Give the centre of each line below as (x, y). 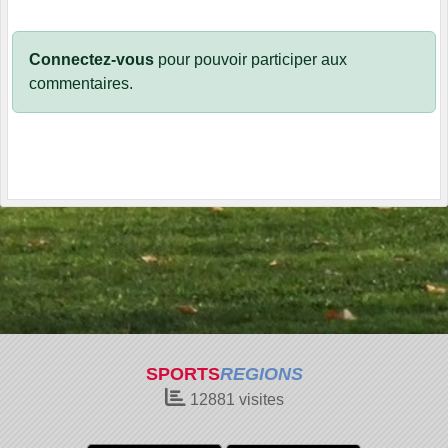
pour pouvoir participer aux (250, 60)
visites (259, 399)
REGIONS (261, 374)
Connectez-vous (91, 60)
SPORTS (182, 374)
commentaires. (81, 84)
